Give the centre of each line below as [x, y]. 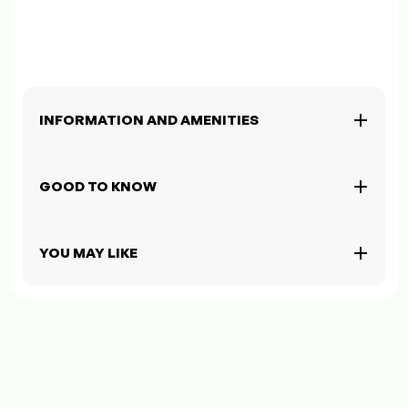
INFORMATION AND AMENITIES [149, 120]
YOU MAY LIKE [88, 253]
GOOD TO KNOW [98, 187]
